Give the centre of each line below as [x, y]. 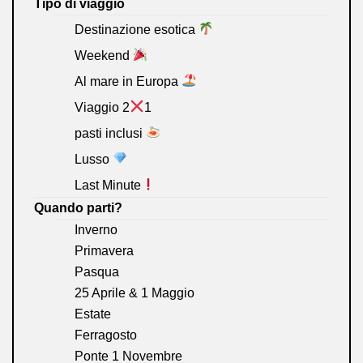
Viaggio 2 [102, 107]
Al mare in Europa [128, 81]
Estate [93, 314]
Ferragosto [106, 335]
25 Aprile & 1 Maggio [135, 293]
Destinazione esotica [137, 29]
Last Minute [108, 185]
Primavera [104, 251]
